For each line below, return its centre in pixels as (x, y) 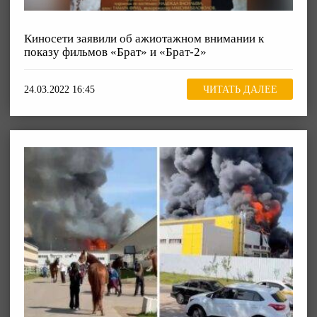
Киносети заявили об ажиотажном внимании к (144, 38)
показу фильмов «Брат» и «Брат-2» (115, 52)
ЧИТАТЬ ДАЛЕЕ (240, 89)
